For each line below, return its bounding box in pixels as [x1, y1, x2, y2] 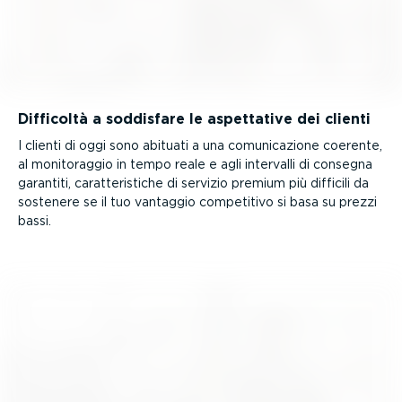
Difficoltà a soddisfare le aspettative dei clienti [18, 110, 371, 128]
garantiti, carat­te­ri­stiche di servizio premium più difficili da [18, 176, 369, 191]
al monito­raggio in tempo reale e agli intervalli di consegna [18, 157, 372, 172]
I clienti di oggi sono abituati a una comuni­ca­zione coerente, [18, 138, 382, 153]
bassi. [18, 214, 51, 229]
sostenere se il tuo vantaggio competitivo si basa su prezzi [18, 195, 377, 210]
